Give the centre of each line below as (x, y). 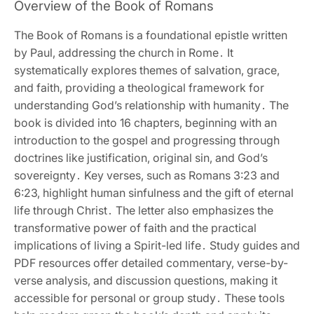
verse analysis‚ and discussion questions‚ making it (146, 280)
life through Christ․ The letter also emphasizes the (144, 210)
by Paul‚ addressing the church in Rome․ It (124, 52)
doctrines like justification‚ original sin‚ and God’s (141, 157)
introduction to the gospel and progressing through (147, 140)
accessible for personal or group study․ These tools (149, 298)
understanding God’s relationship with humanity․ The (151, 105)
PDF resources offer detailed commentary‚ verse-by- (151, 262)
